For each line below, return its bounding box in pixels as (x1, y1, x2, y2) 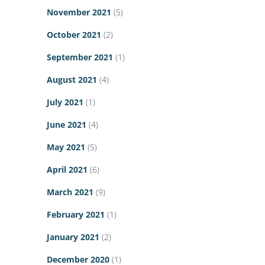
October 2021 (47, 29, 101, 41)
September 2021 (47, 51, 113, 63)
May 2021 (47, 141, 85, 153)
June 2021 (47, 119, 86, 131)
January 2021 (47, 231, 99, 243)
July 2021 (47, 96, 83, 108)
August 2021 (47, 74, 97, 86)
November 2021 (47, 7, 111, 18)
